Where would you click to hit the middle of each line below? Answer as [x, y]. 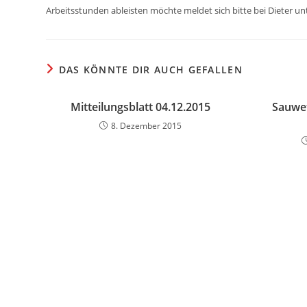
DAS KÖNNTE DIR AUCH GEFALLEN [150, 70]
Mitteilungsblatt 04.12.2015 [141, 107]
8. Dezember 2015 [147, 126]
